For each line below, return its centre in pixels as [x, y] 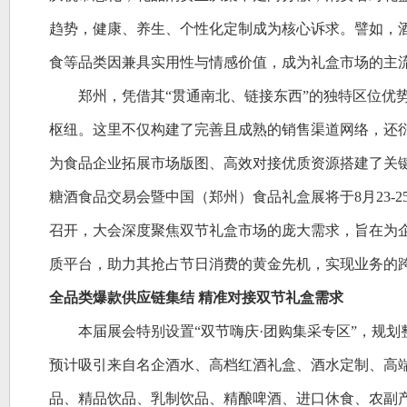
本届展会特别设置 [136, 331]
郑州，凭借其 [122, 96]
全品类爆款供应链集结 [122, 298]
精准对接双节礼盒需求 [271, 298]
